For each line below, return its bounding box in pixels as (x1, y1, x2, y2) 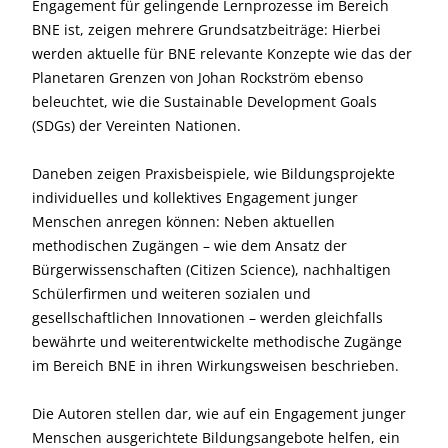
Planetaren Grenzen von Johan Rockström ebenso (32, 67, 363, 87)
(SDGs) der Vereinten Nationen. (32, 115, 241, 135)
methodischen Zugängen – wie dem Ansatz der (32, 235, 347, 255)
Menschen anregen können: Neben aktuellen (32, 211, 335, 231)
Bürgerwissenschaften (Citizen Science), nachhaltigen (32, 259, 391, 279)
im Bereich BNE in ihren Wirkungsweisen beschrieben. (32, 355, 399, 375)
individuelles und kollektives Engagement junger (32, 187, 358, 207)
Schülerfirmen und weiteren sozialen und (32, 283, 311, 303)
